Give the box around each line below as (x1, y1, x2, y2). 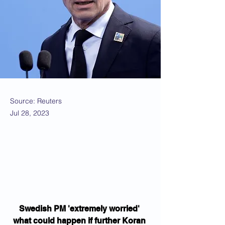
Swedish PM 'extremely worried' (19, 204, 142, 213)
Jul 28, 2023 (10, 108, 49, 118)
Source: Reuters (10, 96, 62, 105)
